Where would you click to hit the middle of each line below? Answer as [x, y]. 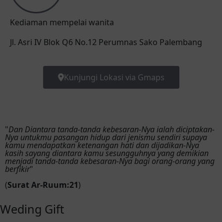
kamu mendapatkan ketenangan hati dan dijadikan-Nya [102, 145]
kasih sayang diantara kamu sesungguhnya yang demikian [107, 153]
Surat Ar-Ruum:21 [43, 185]
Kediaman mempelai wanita [62, 22]
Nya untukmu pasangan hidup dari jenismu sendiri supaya [106, 137]
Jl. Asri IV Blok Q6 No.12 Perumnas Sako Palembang [106, 42]
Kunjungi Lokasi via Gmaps [114, 77]
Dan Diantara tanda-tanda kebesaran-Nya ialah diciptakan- [111, 129]
